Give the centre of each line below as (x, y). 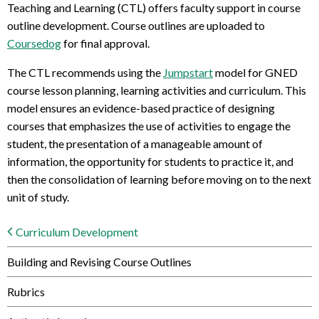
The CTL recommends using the (85, 73)
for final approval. (105, 43)
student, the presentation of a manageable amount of (135, 144)
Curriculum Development (77, 232)
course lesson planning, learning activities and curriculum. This (157, 90)
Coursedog (34, 43)
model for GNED (255, 73)
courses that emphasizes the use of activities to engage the (149, 126)
